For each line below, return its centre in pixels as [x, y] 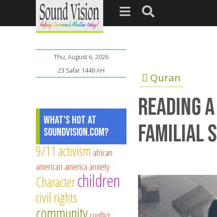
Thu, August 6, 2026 [81, 57]
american [49, 167]
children [99, 181]
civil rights [56, 198]
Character [55, 182]
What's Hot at [70, 120]
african [103, 153]
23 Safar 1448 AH [81, 70]
